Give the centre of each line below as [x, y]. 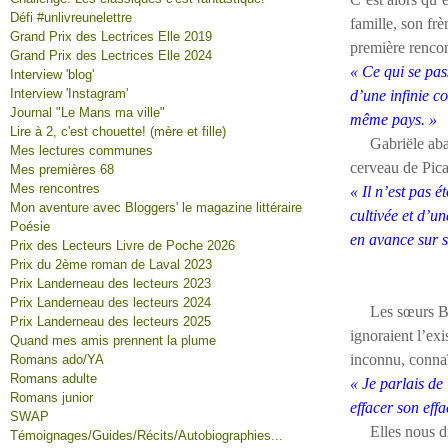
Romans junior [51, 397]
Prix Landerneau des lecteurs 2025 [110, 321]
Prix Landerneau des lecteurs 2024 [110, 302]
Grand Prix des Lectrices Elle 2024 [111, 55]
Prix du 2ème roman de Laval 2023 [111, 264]
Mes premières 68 [62, 169]
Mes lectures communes [81, 150]
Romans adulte [53, 378]
